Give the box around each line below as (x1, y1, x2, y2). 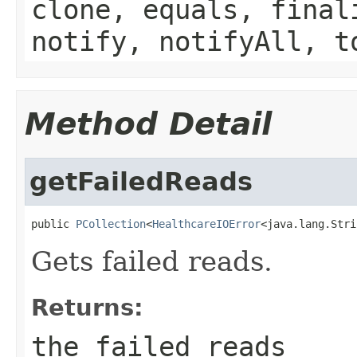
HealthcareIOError (152, 217, 261, 230)
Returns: (31, 293, 143, 321)
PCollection (76, 217, 146, 230)
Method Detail (25, 105, 272, 142)
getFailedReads (29, 167, 253, 196)
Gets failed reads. (31, 245, 273, 277)
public (31, 217, 76, 230)
